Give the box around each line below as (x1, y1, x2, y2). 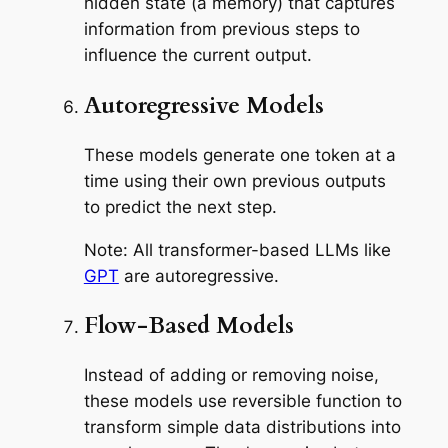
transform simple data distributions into (83, 416, 401, 437)
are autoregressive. (123, 265, 279, 286)
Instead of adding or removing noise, (83, 364, 379, 385)
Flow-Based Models (83, 309, 294, 341)
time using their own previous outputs (83, 170, 386, 191)
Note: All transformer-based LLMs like (83, 239, 391, 260)
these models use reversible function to (83, 390, 402, 411)
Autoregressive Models (83, 89, 324, 121)
